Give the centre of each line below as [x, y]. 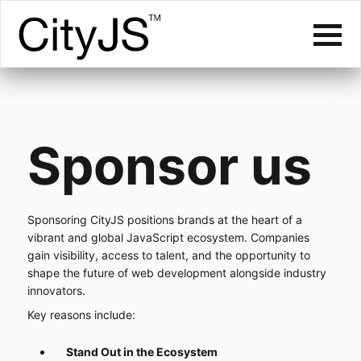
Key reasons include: [81, 314]
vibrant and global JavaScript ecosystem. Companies [168, 237]
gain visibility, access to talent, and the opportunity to [168, 255]
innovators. [56, 290]
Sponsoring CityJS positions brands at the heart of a [164, 219]
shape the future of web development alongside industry [176, 272]
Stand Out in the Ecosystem [141, 351]
